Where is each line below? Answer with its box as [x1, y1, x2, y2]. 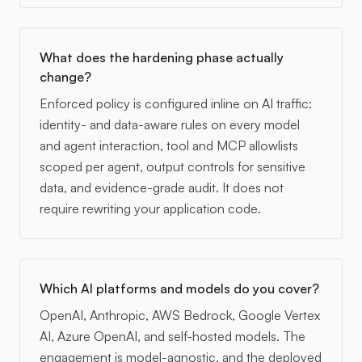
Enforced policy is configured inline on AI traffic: [40, 95, 312, 112]
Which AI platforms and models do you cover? [40, 280, 319, 297]
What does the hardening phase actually [40, 49, 284, 65]
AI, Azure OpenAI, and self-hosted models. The [40, 328, 305, 344]
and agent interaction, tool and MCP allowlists [40, 137, 298, 154]
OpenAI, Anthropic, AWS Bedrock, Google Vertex [40, 307, 320, 323]
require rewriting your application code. [40, 200, 261, 217]
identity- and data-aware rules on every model [40, 116, 300, 133]
